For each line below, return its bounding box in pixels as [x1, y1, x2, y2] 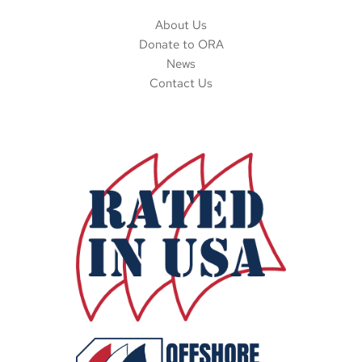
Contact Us [149, 75, 213, 92]
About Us [155, 17, 207, 34]
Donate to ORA [138, 36, 224, 53]
